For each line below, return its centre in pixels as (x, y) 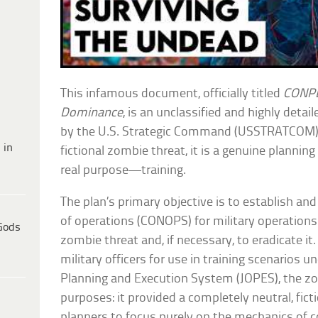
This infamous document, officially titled (172, 94)
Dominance (92, 114)
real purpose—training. (124, 171)
